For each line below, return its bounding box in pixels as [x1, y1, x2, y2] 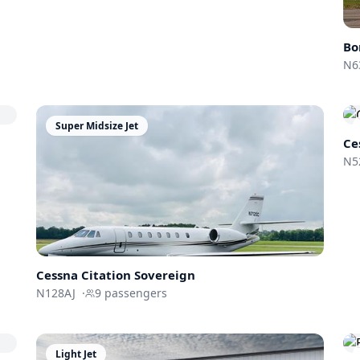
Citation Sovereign [81, 267, 196, 284]
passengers [101, 285, 168, 301]
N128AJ [36, 285, 76, 301]
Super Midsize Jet [55, 119, 139, 133]
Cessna [36, 267, 79, 284]
